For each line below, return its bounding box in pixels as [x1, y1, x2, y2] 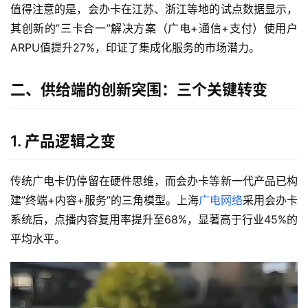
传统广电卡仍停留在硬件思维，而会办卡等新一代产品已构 [10, 174, 298, 188]
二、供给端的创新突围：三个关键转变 [10, 80, 267, 99]
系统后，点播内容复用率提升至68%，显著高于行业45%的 [10, 212, 298, 227]
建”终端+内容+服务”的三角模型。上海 [10, 193, 199, 208]
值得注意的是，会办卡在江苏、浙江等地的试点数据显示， [10, 2, 298, 16]
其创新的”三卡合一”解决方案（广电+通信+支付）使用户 [10, 21, 298, 36]
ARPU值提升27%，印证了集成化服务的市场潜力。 [10, 41, 260, 55]
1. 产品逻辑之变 [10, 132, 115, 151]
